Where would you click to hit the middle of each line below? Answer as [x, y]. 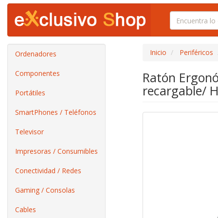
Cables [26, 209]
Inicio [158, 52]
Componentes [37, 73]
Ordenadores [36, 54]
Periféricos [196, 52]
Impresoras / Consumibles [56, 151]
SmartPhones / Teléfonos [56, 112]
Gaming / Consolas [45, 190]
